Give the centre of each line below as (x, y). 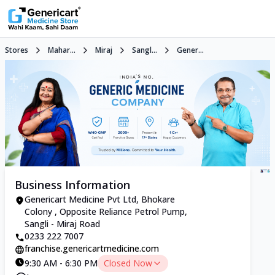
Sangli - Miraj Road (62, 223)
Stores (17, 50)
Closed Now (128, 263)
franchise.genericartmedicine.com (92, 248)
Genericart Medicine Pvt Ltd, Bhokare (100, 199)
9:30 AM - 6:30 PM (61, 263)
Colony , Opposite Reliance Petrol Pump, (106, 211)
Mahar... (62, 50)
